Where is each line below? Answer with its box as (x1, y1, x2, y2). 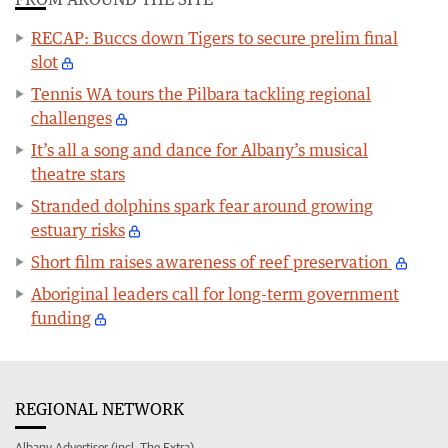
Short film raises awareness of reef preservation (31, 251, 392, 272)
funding (31, 307, 91, 328)
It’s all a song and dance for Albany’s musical (31, 139, 368, 160)
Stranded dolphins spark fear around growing (31, 195, 373, 216)
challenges (31, 107, 112, 128)
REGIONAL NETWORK (15, 398, 184, 419)
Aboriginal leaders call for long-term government (31, 283, 399, 304)
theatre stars (31, 163, 125, 184)
